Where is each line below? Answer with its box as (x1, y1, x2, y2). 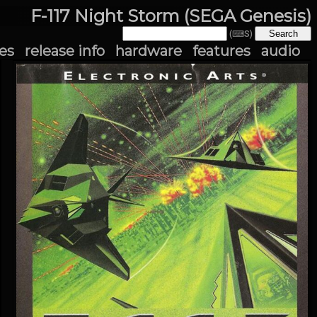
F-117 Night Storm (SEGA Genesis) (30, 6, 311, 26)
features (192, 42, 250, 59)
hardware (115, 42, 182, 59)
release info (25, 42, 105, 59)
